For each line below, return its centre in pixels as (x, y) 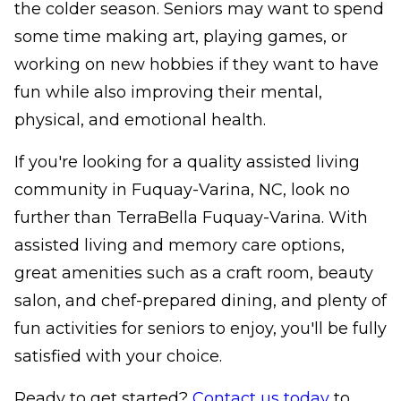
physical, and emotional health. (142, 120)
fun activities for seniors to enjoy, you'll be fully (200, 329)
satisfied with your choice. (118, 357)
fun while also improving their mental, (168, 93)
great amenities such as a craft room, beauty (194, 273)
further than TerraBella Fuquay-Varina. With (191, 218)
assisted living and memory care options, (179, 246)
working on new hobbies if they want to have (196, 65)
